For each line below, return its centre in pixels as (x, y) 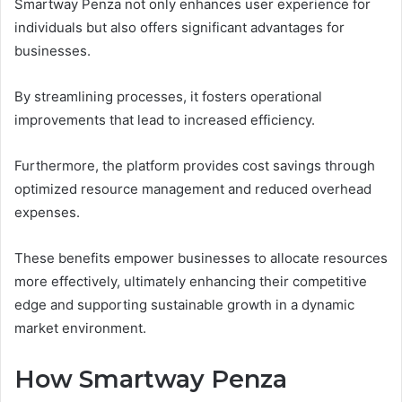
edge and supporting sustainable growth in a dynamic (184, 304)
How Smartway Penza (151, 379)
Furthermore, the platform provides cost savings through (195, 165)
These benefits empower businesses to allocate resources (201, 258)
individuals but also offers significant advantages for (179, 27)
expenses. (47, 212)
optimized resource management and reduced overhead (193, 188)
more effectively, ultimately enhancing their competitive (191, 281)
